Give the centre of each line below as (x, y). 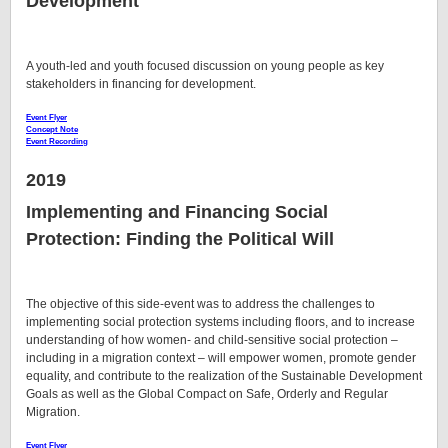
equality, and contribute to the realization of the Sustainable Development (224, 375)
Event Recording (57, 142)
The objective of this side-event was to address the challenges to (200, 303)
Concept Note (52, 130)
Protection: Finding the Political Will (180, 238)
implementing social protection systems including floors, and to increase (220, 321)
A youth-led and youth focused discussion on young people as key (205, 66)
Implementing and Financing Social (177, 211)
